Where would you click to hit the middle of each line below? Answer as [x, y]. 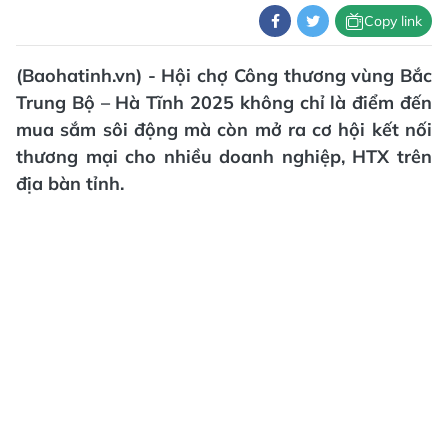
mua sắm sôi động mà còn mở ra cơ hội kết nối [224, 129]
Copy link [393, 20]
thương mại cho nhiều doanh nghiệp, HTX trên [224, 156]
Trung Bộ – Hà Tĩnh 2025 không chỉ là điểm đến [224, 102]
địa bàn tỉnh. [70, 183]
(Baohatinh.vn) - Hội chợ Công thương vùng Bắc [224, 75]
